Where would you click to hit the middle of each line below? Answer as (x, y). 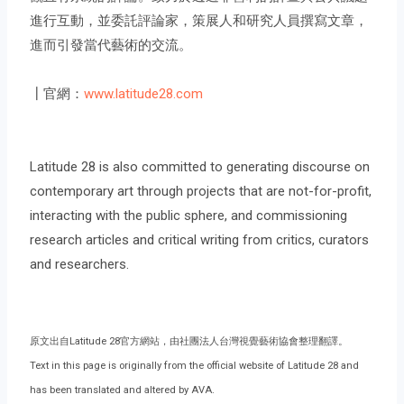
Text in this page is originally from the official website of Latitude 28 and (195, 365)
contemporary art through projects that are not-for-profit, (201, 191)
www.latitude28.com (144, 93)
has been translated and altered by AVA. (123, 390)
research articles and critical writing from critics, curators (200, 239)
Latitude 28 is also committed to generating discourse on (200, 166)
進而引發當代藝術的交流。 (111, 45)
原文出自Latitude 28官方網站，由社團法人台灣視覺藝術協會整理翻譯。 (189, 341)
